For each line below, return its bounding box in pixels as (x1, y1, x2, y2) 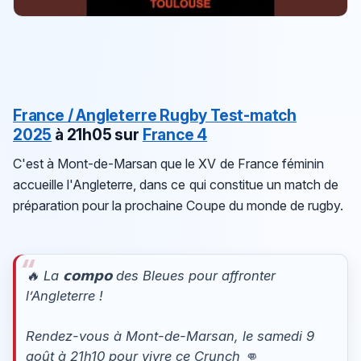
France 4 (142, 124, 208, 144)
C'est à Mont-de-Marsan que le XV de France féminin (13, 156, 324, 172)
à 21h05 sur (55, 124, 143, 144)
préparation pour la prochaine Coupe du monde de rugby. (13, 197, 343, 214)
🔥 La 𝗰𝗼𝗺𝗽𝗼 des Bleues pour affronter (25, 267, 276, 284)
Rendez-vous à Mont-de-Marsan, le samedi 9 (25, 327, 315, 344)
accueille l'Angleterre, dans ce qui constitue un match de (13, 176, 338, 193)
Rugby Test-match (160, 105, 297, 125)
